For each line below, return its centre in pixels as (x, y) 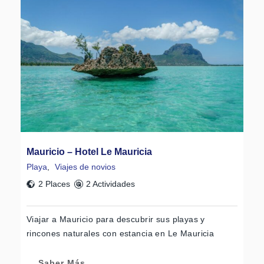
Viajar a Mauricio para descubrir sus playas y (116, 219)
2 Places (54, 184)
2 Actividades (110, 184)
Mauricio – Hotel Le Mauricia (89, 151)
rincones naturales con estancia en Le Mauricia (121, 233)
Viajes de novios (85, 166)
